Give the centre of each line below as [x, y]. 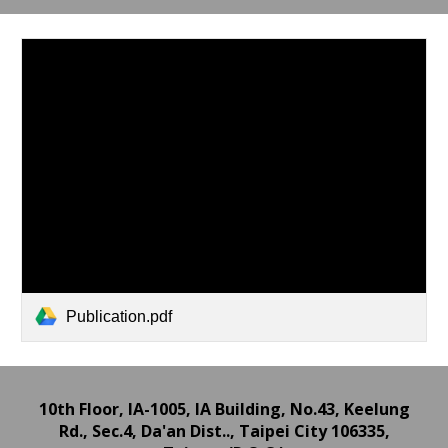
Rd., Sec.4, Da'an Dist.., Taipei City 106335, [224, 431]
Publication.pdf [119, 316]
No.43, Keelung [349, 409]
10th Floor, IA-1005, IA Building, [164, 409]
